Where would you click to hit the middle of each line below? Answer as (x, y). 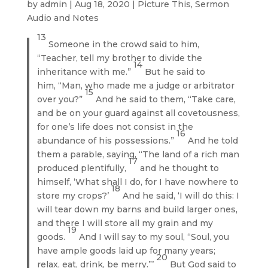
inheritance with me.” (86, 71)
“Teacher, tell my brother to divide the (120, 58)
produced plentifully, (83, 168)
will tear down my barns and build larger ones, (138, 209)
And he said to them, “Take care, (166, 99)
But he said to (175, 71)
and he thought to (180, 168)
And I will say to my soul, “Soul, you (154, 237)
